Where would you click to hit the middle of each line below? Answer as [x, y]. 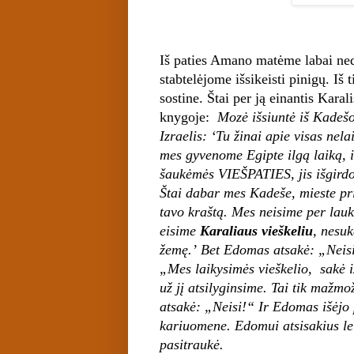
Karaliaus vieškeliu [256, 230]
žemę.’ [180, 249]
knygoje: [188, 117]
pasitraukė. [192, 344]
